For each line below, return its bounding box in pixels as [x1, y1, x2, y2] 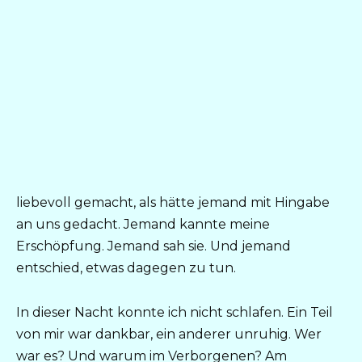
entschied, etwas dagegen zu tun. [16, 260, 236, 276]
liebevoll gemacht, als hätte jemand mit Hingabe [16, 195, 330, 211]
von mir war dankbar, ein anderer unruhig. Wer [16, 326, 322, 342]
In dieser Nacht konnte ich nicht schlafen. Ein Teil [16, 304, 333, 320]
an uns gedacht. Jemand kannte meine [16, 217, 270, 233]
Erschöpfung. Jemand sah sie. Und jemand [16, 238, 291, 255]
